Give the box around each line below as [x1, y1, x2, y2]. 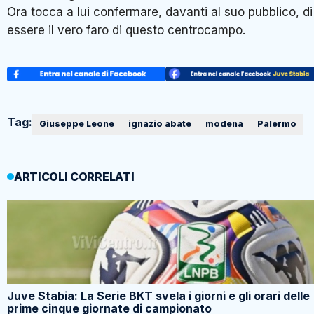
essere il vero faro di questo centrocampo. [7, 22, 245, 37]
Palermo [257, 118, 296, 130]
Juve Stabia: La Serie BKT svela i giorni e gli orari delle [7, 289, 310, 303]
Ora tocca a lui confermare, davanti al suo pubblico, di [7, 4, 313, 19]
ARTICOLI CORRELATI [14, 170, 135, 184]
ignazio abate [128, 118, 191, 130]
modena [205, 118, 243, 130]
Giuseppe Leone [39, 118, 114, 130]
